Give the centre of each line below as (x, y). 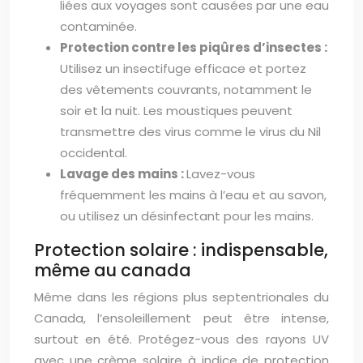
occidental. (94, 153)
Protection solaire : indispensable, (181, 250)
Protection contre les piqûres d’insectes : (194, 47)
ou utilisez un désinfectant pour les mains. (187, 216)
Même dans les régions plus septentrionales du (181, 297)
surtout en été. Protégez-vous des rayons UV (181, 339)
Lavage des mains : (123, 174)
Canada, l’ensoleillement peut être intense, (181, 318)
